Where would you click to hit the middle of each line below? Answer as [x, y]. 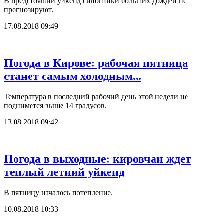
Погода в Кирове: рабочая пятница [96, 63]
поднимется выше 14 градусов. [55, 106]
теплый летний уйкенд [64, 172]
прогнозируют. [29, 10]
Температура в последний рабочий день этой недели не [96, 97]
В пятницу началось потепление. [58, 193]
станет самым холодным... [73, 76]
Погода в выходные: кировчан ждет [98, 159]
